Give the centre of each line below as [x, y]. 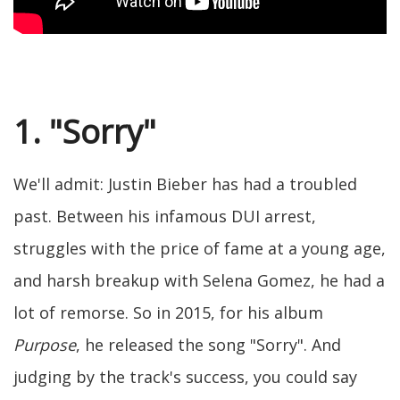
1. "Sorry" [85, 132]
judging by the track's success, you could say [185, 377]
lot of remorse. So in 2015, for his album [168, 313]
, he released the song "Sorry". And [208, 345]
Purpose [45, 345]
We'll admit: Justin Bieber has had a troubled [185, 184]
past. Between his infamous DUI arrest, [165, 217]
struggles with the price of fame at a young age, [200, 249]
